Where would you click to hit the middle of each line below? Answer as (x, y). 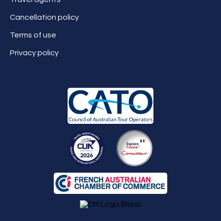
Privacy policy (34, 53)
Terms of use (33, 35)
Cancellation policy (44, 17)
